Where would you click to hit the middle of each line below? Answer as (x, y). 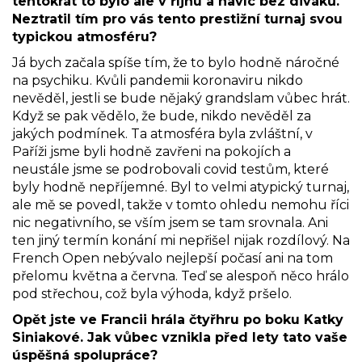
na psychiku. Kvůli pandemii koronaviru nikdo (158, 80)
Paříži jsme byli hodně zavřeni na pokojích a (152, 151)
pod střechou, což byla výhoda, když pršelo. (152, 293)
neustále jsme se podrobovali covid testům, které (170, 169)
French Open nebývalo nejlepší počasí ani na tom (173, 258)
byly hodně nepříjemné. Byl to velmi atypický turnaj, (181, 187)
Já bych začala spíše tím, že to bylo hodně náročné (176, 62)
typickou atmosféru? (84, 36)
